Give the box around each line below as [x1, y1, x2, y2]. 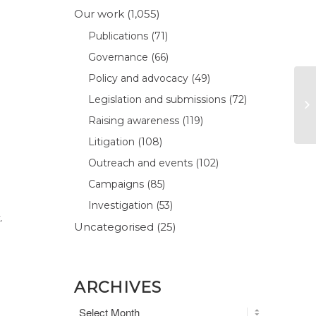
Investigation [88, 198, 154, 212]
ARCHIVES [74, 277, 162, 297]
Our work [74, 6, 125, 20]
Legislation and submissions [88, 92, 226, 106]
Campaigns [88, 177, 145, 190]
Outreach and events [88, 156, 193, 169]
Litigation [88, 135, 135, 148]
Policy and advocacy [88, 71, 189, 85]
